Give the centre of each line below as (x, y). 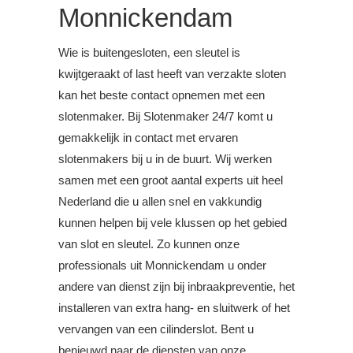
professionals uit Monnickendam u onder (162, 265)
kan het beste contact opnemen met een (162, 95)
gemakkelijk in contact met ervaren (148, 137)
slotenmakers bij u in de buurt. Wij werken (165, 158)
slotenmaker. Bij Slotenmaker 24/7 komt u (165, 116)
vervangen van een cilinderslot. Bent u (156, 329)
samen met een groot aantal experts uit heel (171, 180)
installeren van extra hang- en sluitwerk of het (174, 307)
